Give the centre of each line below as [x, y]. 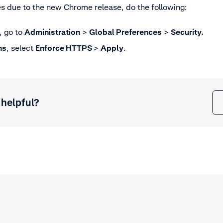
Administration [52, 32]
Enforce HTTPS [64, 48]
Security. [187, 32]
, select [21, 48]
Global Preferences [125, 32]
